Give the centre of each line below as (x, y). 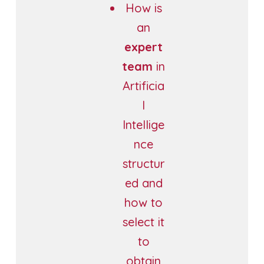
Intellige (144, 124)
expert (144, 47)
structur (143, 163)
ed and (143, 183)
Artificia (144, 85)
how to (144, 202)
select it (144, 222)
